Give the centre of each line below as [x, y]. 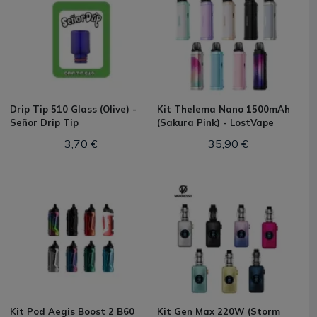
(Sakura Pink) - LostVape [215, 122]
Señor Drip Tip [44, 122]
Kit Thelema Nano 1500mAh [224, 109]
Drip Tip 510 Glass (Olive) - [73, 109]
